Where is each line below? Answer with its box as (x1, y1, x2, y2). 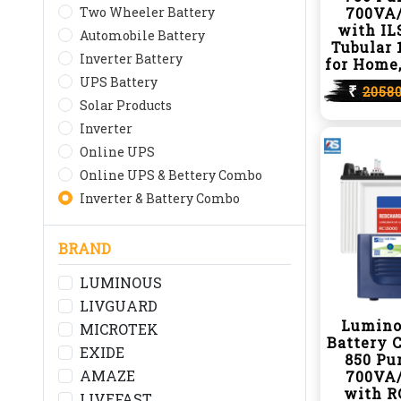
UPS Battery (80, 73, 158, 90)
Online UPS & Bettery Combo (80, 166, 262, 183)
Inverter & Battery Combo (80, 190, 240, 207)
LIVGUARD (80, 296, 158, 315)
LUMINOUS (80, 273, 162, 292)
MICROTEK (80, 320, 158, 338)
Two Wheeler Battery (80, 4, 215, 21)
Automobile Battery (80, 27, 205, 44)
